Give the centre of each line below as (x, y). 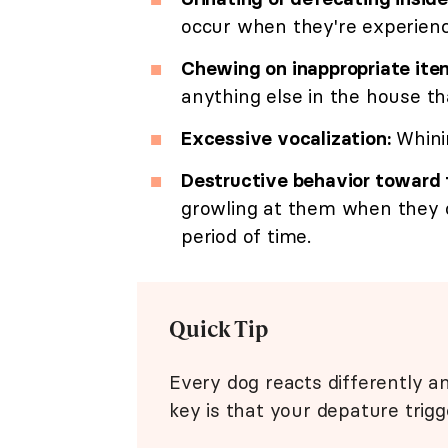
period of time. (246, 236)
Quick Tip (219, 329)
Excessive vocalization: (286, 138)
